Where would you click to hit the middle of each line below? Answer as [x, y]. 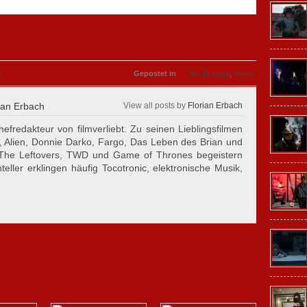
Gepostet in [155, 73]
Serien [244, 73]
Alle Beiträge [209, 73]
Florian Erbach [215, 105]
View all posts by [156, 105]
